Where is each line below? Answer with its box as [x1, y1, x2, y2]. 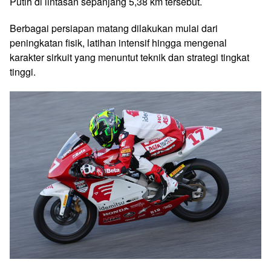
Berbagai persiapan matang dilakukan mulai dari [10, 21, 218, 35]
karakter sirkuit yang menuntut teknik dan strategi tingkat [10, 50, 249, 64]
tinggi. [10, 64, 36, 79]
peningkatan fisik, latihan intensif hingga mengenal [10, 35, 227, 50]
